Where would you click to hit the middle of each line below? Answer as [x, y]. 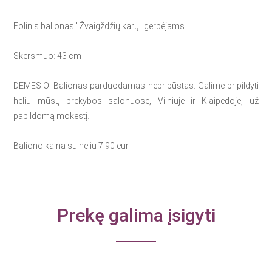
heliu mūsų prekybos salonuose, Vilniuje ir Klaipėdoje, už [136, 101]
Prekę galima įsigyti [136, 215]
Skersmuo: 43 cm [48, 56]
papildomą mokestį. [52, 116]
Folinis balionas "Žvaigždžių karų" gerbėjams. [100, 26]
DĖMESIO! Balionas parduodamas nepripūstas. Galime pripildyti [136, 86]
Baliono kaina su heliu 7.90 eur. [72, 146]
